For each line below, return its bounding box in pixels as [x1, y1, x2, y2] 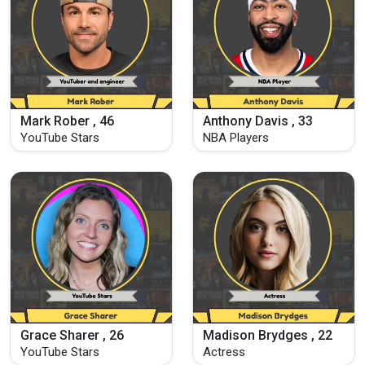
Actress [203, 345, 245, 360]
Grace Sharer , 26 [20, 328, 124, 344]
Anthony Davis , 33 [203, 112, 313, 129]
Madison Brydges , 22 [203, 328, 332, 344]
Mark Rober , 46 [20, 112, 114, 129]
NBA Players [203, 130, 269, 145]
